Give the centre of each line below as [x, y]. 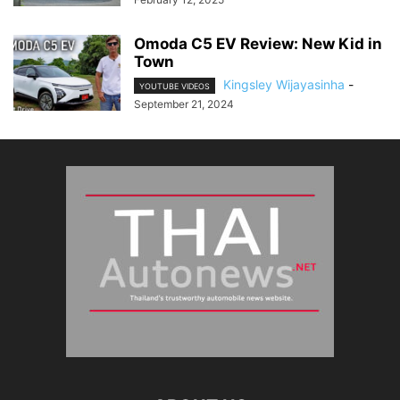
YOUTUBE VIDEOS [175, 86]
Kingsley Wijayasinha [284, 84]
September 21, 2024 [184, 104]
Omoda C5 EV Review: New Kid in [258, 43]
